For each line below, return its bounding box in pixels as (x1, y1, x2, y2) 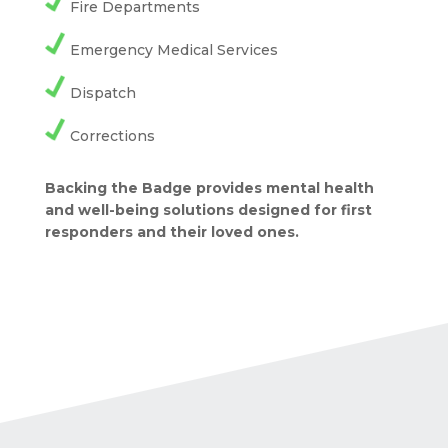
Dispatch (69, 84, 136, 103)
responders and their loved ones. (44, 223, 299, 242)
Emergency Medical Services (69, 41, 278, 60)
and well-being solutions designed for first (44, 201, 372, 220)
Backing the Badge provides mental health (44, 179, 374, 198)
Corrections (69, 127, 155, 146)
